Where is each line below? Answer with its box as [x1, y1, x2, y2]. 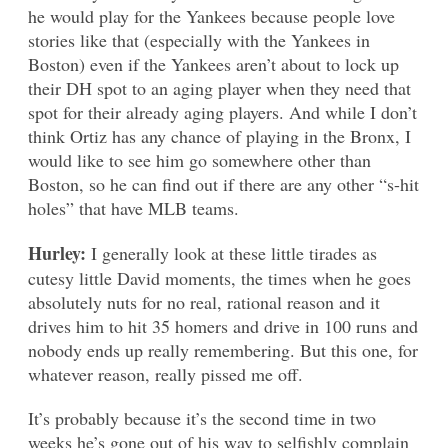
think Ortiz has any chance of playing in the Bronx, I [28, 123, 411, 148]
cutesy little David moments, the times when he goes [28, 265, 411, 290]
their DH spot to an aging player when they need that [28, 75, 411, 100]
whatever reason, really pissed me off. [28, 361, 303, 386]
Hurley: [28, 239, 91, 266]
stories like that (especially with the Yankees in [28, 27, 370, 52]
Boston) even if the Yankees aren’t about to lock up [28, 51, 399, 76]
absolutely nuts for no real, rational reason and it [28, 289, 380, 314]
